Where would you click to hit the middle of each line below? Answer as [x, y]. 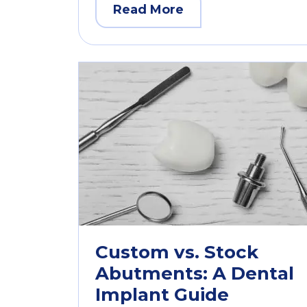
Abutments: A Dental [195, 274]
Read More [148, 10]
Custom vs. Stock [177, 253]
